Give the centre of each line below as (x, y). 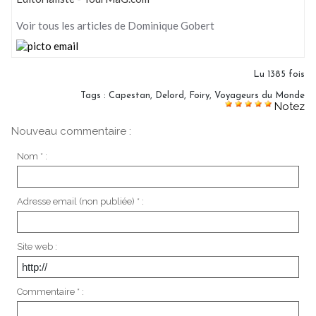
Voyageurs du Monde (260, 96)
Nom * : (32, 156)
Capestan (129, 96)
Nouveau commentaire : (71, 131)
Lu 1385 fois (279, 74)
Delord (170, 96)
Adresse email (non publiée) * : (80, 201)
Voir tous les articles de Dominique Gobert (115, 25)
